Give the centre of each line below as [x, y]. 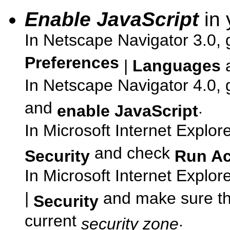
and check [132, 155]
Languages [177, 66]
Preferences [72, 64]
